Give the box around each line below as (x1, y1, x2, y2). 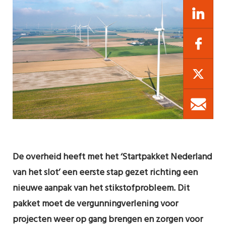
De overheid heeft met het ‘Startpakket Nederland (13, 150, 212, 164)
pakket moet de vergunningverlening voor (13, 197, 178, 211)
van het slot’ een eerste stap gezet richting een (13, 165, 198, 180)
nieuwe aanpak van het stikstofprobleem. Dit (13, 181, 190, 196)
